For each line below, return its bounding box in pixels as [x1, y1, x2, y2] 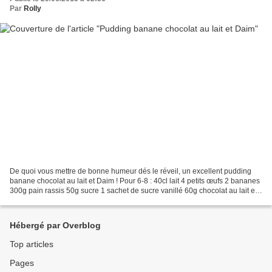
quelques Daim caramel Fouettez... [10, 195, 124, 205]
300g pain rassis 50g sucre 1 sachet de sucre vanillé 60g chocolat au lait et [10, 186, 257, 195]
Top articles [10, 239, 53, 249]
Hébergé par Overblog [10, 220, 101, 230]
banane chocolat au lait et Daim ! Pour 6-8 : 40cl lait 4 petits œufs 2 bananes [10, 176, 260, 185]
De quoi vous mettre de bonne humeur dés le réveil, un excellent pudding [10, 166, 251, 175]
